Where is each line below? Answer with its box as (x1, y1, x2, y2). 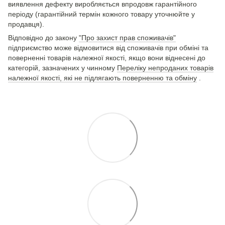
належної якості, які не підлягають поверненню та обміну (8, 73, 197, 82)
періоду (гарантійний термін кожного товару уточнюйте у (8, 10, 195, 18)
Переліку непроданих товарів (117, 63, 213, 72)
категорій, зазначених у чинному (8, 63, 117, 72)
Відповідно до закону (8, 33, 79, 42)
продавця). (8, 20, 44, 28)
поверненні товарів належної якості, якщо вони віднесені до (8, 53, 205, 62)
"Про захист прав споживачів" (79, 33, 176, 42)
